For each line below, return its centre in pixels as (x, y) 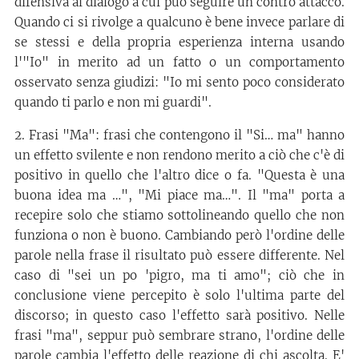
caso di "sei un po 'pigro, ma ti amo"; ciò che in (179, 275)
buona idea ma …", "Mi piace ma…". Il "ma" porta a (179, 195)
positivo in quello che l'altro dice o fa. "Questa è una (179, 175)
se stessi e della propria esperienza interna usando (179, 42)
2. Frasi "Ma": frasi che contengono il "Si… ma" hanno (179, 135)
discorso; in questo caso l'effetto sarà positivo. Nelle (179, 315)
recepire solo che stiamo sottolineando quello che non (179, 215)
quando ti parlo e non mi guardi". (113, 102)
